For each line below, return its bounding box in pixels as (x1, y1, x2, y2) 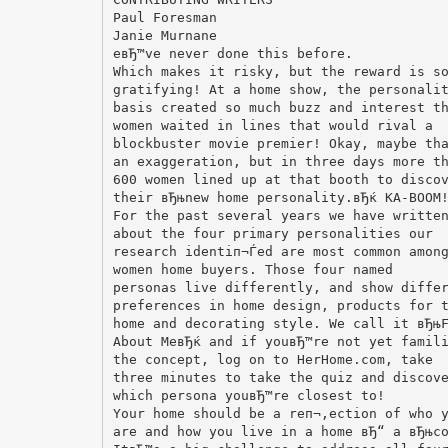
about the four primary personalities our (112, 225, 433, 241)
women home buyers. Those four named (112, 261, 393, 277)
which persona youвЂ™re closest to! (112, 387, 385, 403)
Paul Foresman (112, 9, 217, 25)
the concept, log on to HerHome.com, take (112, 351, 433, 367)
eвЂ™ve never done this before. (112, 45, 353, 61)
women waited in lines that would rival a (112, 117, 433, 133)
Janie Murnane (112, 27, 217, 43)
